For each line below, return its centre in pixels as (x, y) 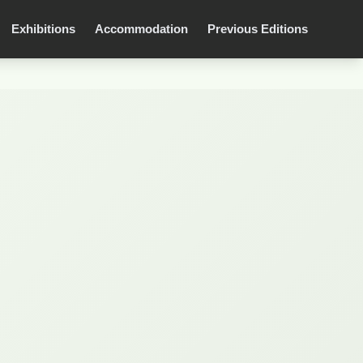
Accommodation (141, 29)
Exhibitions (43, 29)
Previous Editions (258, 29)
